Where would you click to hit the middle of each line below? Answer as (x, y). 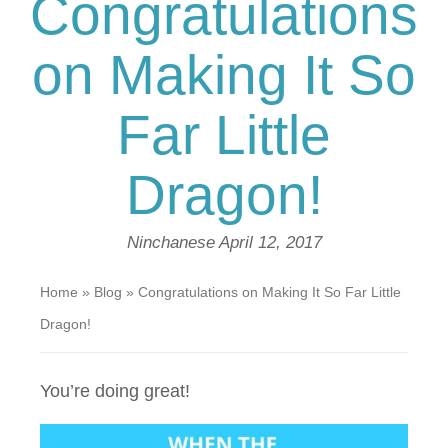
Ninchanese (172, 242)
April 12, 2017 (270, 242)
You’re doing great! (115, 391)
